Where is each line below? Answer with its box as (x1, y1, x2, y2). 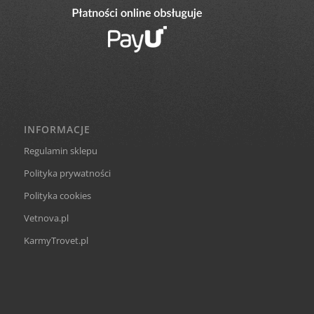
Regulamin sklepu (23, 144, 97, 158)
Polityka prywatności (23, 167, 111, 180)
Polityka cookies (23, 189, 91, 203)
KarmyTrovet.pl (23, 234, 88, 247)
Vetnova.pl (23, 212, 69, 225)
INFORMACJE (23, 123, 90, 137)
